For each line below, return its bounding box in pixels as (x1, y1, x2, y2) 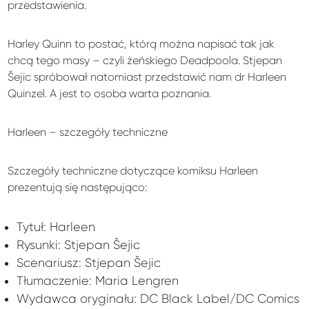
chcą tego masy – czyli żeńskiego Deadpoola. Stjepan (8, 54, 283, 68)
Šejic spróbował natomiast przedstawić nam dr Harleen (8, 70, 287, 84)
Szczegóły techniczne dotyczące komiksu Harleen (8, 164, 259, 178)
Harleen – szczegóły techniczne (8, 126, 168, 139)
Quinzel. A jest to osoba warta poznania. (8, 87, 212, 101)
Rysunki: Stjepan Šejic (16, 238, 140, 252)
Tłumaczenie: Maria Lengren (16, 274, 179, 288)
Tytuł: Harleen (16, 220, 95, 235)
